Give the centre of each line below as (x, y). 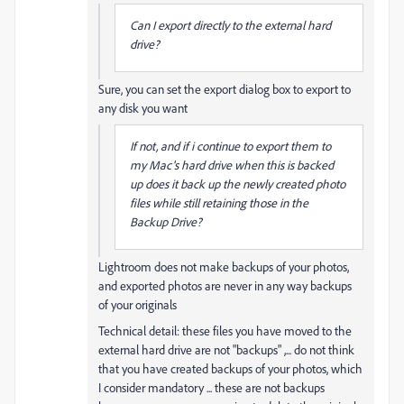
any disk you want (143, 108)
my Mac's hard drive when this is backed (232, 165)
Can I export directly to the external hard (230, 25)
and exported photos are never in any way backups (225, 285)
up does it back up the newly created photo (238, 184)
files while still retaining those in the (219, 202)
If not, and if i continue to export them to (230, 146)
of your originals (138, 304)
